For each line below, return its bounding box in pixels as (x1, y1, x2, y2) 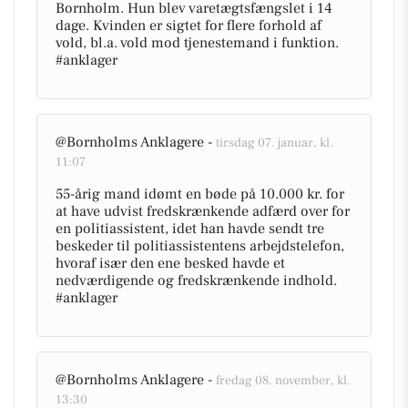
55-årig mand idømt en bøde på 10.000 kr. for (56, 185, 344, 203)
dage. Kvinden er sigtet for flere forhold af (56, 16, 321, 35)
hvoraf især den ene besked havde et (56, 254, 285, 272)
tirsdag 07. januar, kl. (216, 135, 333, 151)
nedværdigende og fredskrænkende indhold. (56, 271, 337, 290)
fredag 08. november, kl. (216, 372, 351, 389)
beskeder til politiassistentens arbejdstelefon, (56, 237, 344, 255)
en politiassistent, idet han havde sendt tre (56, 219, 324, 238)
